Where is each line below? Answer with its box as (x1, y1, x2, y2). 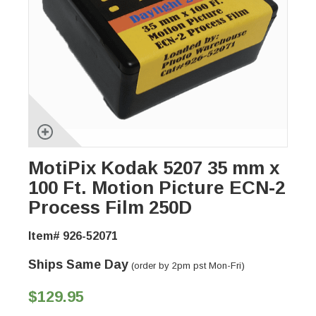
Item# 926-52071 (28, 230, 118, 243)
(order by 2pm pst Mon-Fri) (128, 260, 245, 272)
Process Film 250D (28, 197, 192, 219)
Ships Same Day (28, 257, 128, 272)
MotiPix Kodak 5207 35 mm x (28, 157, 279, 179)
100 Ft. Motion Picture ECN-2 (28, 177, 285, 199)
